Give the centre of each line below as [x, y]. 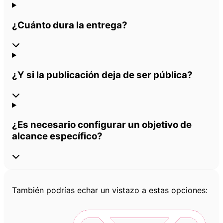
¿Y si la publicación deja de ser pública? [102, 75]
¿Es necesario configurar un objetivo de [102, 125]
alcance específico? [57, 136]
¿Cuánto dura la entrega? [70, 25]
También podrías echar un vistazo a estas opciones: [110, 190]
